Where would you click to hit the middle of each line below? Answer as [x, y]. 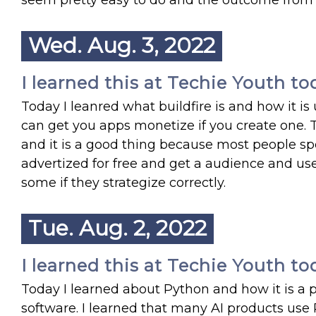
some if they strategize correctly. [123, 183]
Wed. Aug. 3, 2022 [122, 45]
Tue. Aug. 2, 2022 [117, 228]
